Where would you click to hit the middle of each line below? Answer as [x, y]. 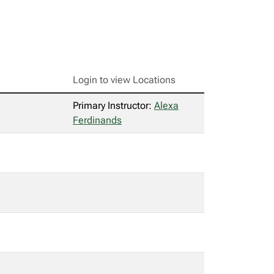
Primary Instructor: [113, 106]
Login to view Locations [124, 80]
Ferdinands [97, 120]
